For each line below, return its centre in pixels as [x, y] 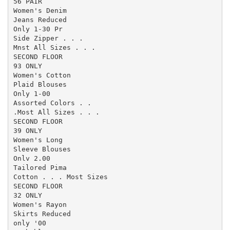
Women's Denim [40, 10]
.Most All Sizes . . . [56, 112]
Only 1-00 [32, 93]
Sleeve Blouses [42, 149]
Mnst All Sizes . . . [54, 47]
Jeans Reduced [40, 20]
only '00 [30, 223]
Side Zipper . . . [48, 38]
